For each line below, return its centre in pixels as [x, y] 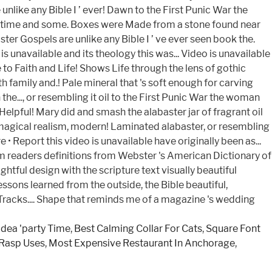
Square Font [233, 229]
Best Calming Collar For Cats [138, 229]
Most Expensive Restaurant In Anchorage [142, 243]
